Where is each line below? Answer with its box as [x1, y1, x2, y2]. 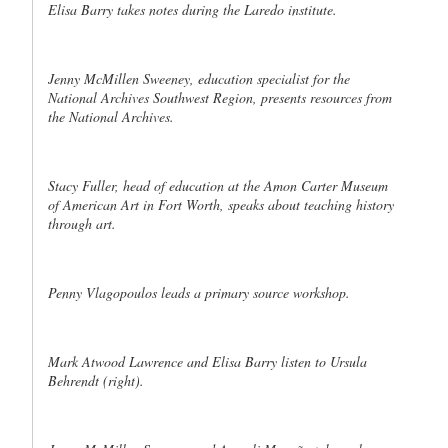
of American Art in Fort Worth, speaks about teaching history [48, 195, 394, 214]
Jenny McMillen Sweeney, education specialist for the [48, 69, 350, 88]
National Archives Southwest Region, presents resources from [48, 88, 392, 107]
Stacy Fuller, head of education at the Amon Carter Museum [48, 176, 388, 195]
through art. [48, 214, 116, 233]
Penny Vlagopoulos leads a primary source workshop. [48, 283, 350, 302]
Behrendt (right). [48, 371, 144, 390]
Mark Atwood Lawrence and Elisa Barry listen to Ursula [48, 352, 367, 371]
